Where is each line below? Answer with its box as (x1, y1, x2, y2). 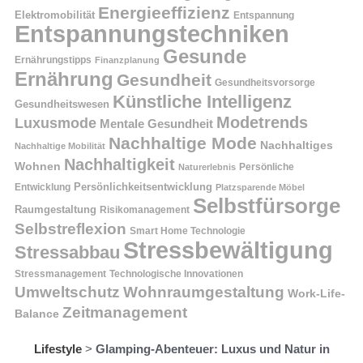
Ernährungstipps (15, 54, 92, 66)
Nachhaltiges (260, 139, 333, 152)
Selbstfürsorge (193, 194, 340, 218)
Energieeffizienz (98, 3, 230, 23)
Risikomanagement (100, 204, 190, 216)
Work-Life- (288, 288, 345, 300)
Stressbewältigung (123, 237, 333, 263)
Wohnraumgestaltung (123, 283, 284, 301)
